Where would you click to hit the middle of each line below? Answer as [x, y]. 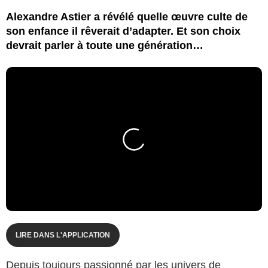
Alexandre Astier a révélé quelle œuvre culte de [127, 16]
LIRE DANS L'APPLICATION [63, 235]
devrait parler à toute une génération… [105, 45]
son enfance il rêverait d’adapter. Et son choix [123, 31]
